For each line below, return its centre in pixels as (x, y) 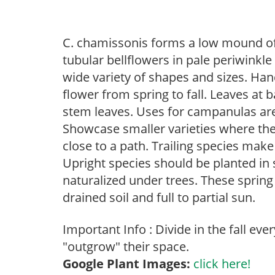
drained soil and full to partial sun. (159, 197)
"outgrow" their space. (126, 246)
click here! (222, 264)
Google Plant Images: (126, 264)
